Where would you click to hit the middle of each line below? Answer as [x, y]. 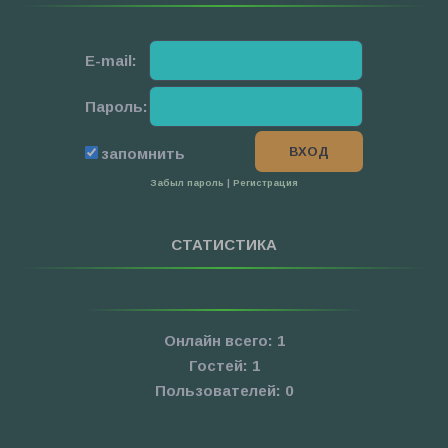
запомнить [143, 153]
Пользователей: [220, 391]
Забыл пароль [187, 182]
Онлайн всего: [220, 341]
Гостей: [220, 366]
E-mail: [111, 60]
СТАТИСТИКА [224, 244]
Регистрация [265, 182]
